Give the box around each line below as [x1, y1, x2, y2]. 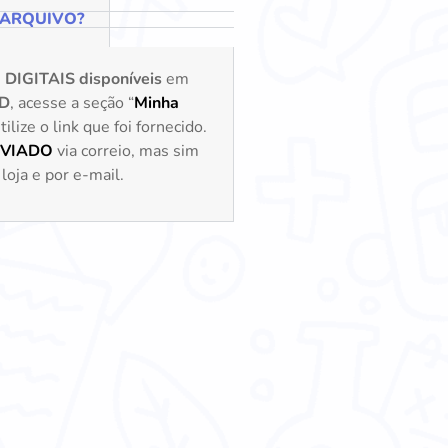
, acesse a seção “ [10, 91, 134, 114]
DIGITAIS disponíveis [5, 67, 162, 90]
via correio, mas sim [53, 139, 199, 162]
